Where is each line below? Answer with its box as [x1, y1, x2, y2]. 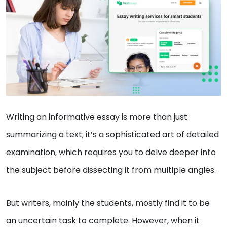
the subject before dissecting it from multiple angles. [6, 164, 218, 176]
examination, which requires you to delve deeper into [6, 146, 216, 159]
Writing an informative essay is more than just [6, 111, 187, 123]
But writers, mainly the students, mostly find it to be [6, 197, 210, 209]
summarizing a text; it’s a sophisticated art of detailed [6, 129, 219, 141]
